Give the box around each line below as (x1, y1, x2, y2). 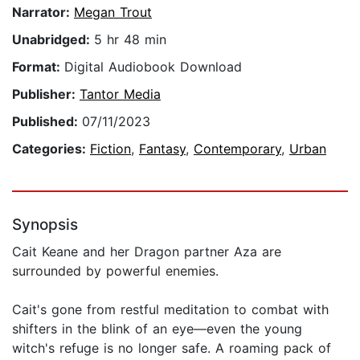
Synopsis (12, 215, 78, 235)
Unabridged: (12, 31, 94, 48)
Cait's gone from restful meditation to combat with (12, 301, 329, 318)
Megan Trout (74, 4, 152, 21)
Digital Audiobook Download (64, 59, 242, 76)
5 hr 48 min (94, 31, 166, 48)
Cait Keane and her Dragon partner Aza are (12, 243, 281, 260)
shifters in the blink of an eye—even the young (12, 321, 302, 337)
